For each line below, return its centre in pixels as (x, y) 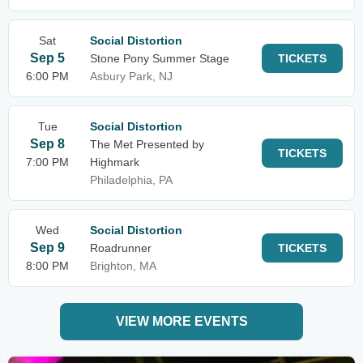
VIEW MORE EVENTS (181, 321)
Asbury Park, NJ (131, 76)
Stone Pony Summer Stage (160, 58)
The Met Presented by (147, 144)
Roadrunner (121, 248)
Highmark (115, 162)
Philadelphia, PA (131, 180)
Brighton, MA (123, 266)
